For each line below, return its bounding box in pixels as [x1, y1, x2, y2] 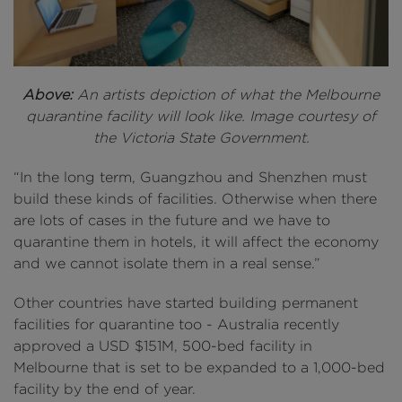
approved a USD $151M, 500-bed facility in [13, 337, 312, 354]
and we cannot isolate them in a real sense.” [13, 255, 320, 271]
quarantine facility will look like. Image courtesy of [26, 108, 376, 124]
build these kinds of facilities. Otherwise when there [13, 190, 377, 206]
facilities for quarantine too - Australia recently [13, 316, 339, 332]
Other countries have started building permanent [13, 294, 358, 310]
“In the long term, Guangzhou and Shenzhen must [13, 169, 367, 185]
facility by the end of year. [13, 380, 196, 397]
